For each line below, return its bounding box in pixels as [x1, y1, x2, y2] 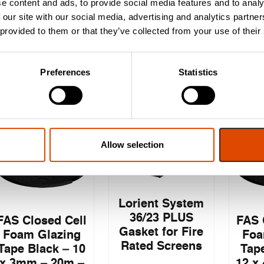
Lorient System [118, 199, 204, 211]
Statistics [179, 67, 217, 77]
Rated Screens [120, 241, 202, 253]
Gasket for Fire [119, 227, 204, 239]
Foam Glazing [2, 230, 81, 242]
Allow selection [100, 139, 164, 150]
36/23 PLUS [129, 213, 193, 225]
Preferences [40, 67, 91, 77]
